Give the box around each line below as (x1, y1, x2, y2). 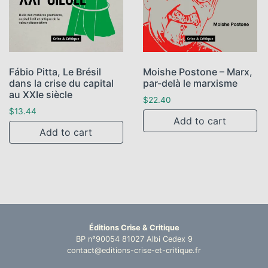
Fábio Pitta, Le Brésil (8, 65, 101, 78)
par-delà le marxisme (142, 77, 237, 89)
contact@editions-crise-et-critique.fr (67, 246, 201, 255)
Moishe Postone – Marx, (142, 65, 252, 78)
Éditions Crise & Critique (89, 223, 179, 233)
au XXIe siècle (8, 88, 72, 100)
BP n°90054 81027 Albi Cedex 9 (75, 234, 193, 244)
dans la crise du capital (8, 77, 114, 89)
